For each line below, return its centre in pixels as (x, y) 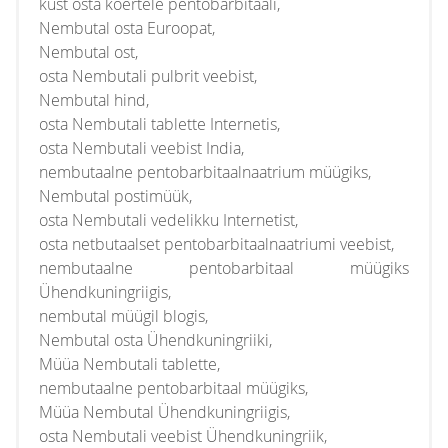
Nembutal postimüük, (115, 196)
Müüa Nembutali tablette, (129, 364)
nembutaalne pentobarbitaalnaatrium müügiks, (205, 172)
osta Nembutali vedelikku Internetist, (168, 220)
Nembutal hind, (94, 100)
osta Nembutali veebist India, (141, 148)
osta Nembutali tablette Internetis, (159, 124)
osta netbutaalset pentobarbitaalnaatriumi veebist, (216, 244)
